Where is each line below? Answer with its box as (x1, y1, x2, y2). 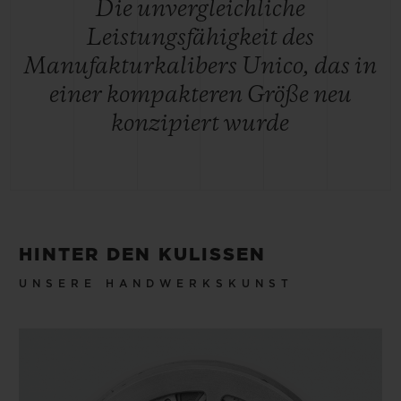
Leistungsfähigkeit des (86, 27, 314, 51)
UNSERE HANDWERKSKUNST (19, 278, 294, 290)
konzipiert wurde (111, 113, 289, 137)
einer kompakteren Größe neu (48, 84, 352, 108)
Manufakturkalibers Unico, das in (23, 55, 377, 80)
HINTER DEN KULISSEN (19, 246, 266, 265)
